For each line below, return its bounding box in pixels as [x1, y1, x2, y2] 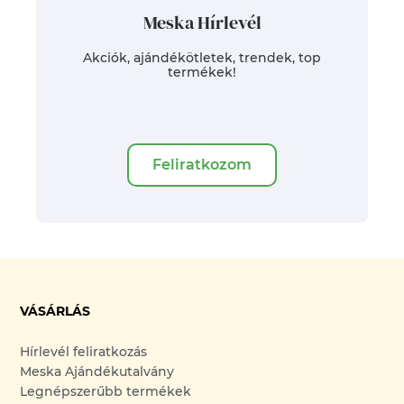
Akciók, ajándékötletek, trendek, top [83, 50, 321, 66]
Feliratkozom [152, 156, 252, 173]
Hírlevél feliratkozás [20, 344, 148, 360]
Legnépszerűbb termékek [20, 383, 192, 399]
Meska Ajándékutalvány [20, 363, 175, 380]
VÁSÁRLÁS [20, 303, 91, 319]
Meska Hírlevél [142, 10, 262, 35]
